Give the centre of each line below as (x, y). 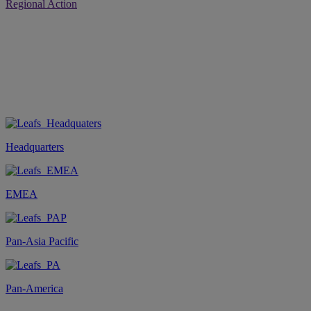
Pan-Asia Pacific (42, 241)
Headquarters (35, 146)
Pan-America (34, 288)
